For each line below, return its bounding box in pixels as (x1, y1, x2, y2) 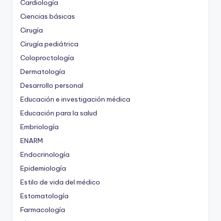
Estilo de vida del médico (20, 177, 100, 186)
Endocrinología (20, 149, 70, 159)
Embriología (20, 122, 59, 131)
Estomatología (20, 191, 69, 200)
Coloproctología (20, 53, 74, 62)
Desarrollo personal (20, 80, 83, 90)
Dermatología (20, 67, 65, 76)
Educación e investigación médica (20, 94, 130, 104)
